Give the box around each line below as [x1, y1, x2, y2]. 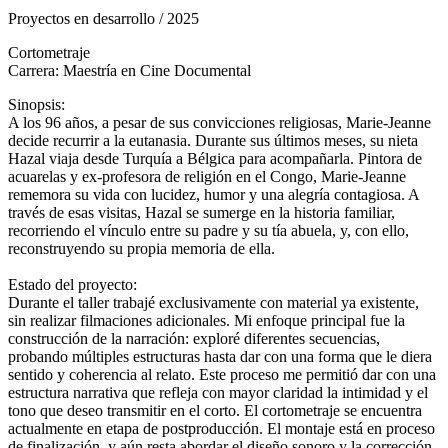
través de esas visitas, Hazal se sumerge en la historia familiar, [8, 203, 395, 221]
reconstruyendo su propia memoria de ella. [8, 239, 279, 257]
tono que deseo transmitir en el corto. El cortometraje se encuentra [8, 401, 422, 419]
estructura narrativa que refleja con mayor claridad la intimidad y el [8, 383, 428, 401]
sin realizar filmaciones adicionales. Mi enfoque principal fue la [8, 311, 405, 329]
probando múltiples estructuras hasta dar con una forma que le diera [8, 347, 432, 365]
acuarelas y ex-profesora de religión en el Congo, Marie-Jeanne [8, 167, 406, 185]
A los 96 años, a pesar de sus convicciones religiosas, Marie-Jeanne [8, 113, 431, 131]
